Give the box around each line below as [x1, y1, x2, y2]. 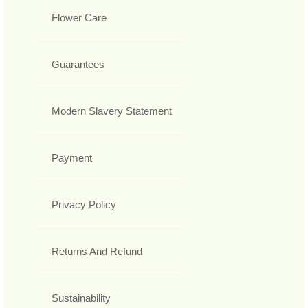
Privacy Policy [52, 199, 116, 211]
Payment [52, 152, 92, 164]
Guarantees [52, 58, 104, 71]
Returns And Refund [52, 245, 142, 258]
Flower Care [52, 12, 107, 24]
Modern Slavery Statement [52, 105, 172, 118]
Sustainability [52, 292, 111, 305]
